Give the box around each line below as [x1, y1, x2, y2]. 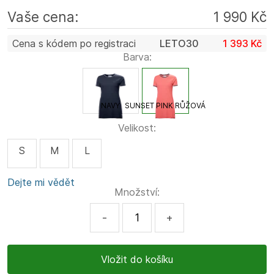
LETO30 [160, 37, 199, 50]
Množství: [114, 185, 160, 198]
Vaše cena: [7, 8, 79, 25]
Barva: [122, 50, 152, 63]
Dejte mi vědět [7, 176, 75, 188]
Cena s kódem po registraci [12, 37, 136, 50]
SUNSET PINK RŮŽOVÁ [125, 100, 206, 110]
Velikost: [118, 121, 156, 134]
